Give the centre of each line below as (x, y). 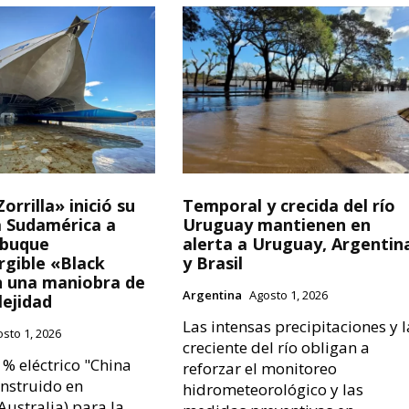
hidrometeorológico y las (273, 390)
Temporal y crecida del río (289, 206)
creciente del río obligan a (277, 348)
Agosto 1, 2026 (289, 295)
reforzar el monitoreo (260, 369)
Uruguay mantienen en (277, 225)
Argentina (213, 295)
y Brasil (213, 263)
